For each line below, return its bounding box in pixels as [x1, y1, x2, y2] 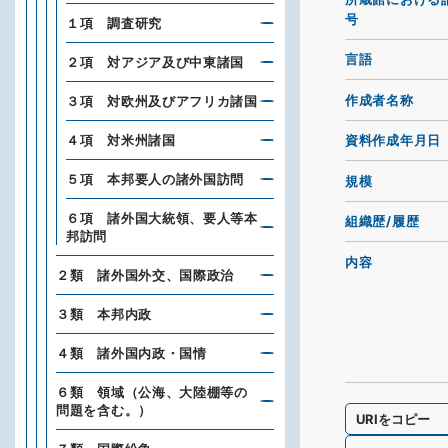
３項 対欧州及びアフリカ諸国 [66, 93, 258, 109]
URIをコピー [356, 410, 431, 427]
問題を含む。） [56, 402, 152, 418]
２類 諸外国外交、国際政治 [56, 267, 235, 283]
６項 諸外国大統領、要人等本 [66, 210, 258, 226]
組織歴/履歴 [345, 213, 420, 230]
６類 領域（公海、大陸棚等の [56, 384, 248, 400]
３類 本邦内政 [56, 306, 152, 322]
